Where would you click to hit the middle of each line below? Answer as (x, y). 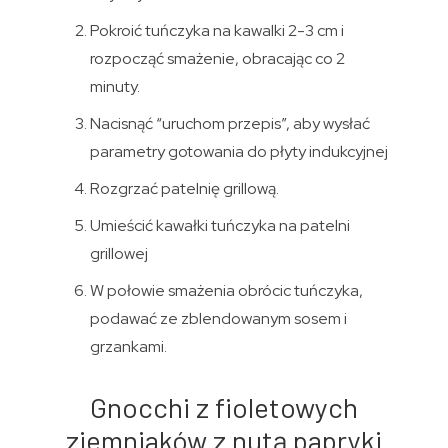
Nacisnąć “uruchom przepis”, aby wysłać (229, 123)
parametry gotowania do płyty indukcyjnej (238, 151)
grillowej (118, 253)
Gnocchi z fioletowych (223, 406)
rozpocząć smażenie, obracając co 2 (217, 58)
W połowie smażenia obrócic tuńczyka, (226, 290)
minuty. (114, 86)
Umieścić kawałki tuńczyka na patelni (219, 225)
